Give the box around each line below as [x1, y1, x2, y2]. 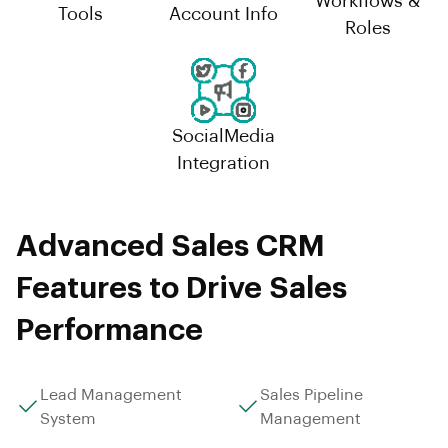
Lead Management [40, 386, 182, 403]
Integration [177, 153, 271, 172]
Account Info [169, 5, 279, 24]
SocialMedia [172, 126, 276, 145]
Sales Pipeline [260, 386, 363, 403]
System [40, 410, 96, 427]
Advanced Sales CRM [16, 230, 325, 261]
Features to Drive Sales [16, 272, 347, 303]
